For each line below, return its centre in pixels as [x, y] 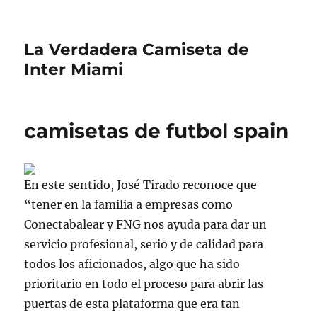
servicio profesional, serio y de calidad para [144, 244]
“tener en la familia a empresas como [129, 204]
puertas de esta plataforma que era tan [132, 304]
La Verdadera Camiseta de [137, 50]
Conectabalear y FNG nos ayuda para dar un [146, 224]
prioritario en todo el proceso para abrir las [144, 284]
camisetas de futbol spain [157, 131]
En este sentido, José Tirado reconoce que [141, 185]
